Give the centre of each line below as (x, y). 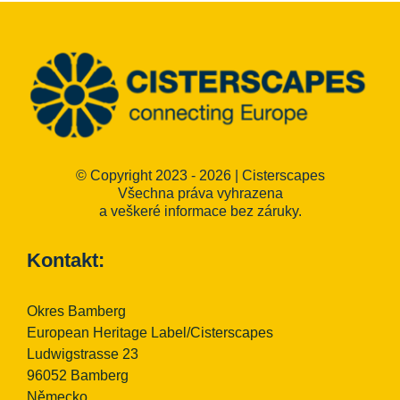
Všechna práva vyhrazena (200, 193)
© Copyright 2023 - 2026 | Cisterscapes (200, 175)
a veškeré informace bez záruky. (200, 211)
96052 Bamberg (77, 375)
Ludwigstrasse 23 (82, 354)
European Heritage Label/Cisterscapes (150, 332)
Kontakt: (65, 260)
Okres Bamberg (76, 311)
